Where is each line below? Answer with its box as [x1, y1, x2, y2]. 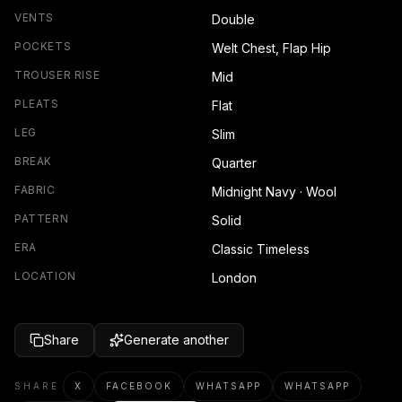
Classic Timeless [212, 241, 310, 257]
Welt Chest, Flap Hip [212, 40, 331, 56]
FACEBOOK [106, 380, 172, 391]
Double [212, 12, 255, 27]
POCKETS [14, 39, 72, 53]
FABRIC [14, 183, 56, 197]
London [212, 270, 257, 285]
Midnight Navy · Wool [212, 184, 336, 199]
